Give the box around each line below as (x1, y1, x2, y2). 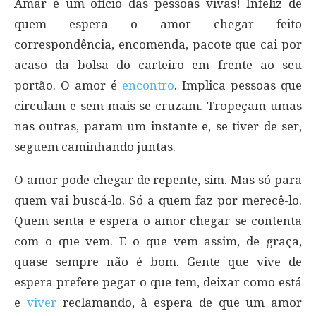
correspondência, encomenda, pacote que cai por (14, 37, 302, 51)
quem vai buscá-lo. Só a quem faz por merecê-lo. (14, 193, 302, 207)
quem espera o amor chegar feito (14, 16, 302, 31)
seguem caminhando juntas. (14, 139, 176, 154)
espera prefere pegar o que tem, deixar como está (14, 274, 302, 289)
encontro (122, 78, 174, 92)
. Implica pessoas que (174, 78, 302, 92)
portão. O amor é (14, 78, 122, 92)
